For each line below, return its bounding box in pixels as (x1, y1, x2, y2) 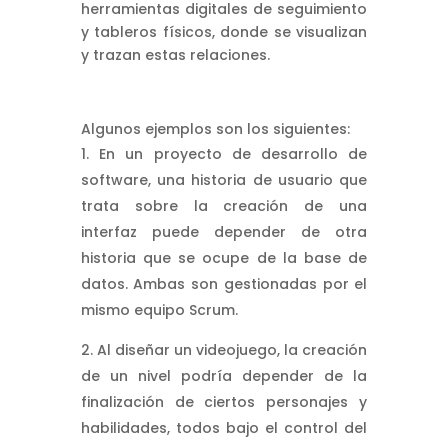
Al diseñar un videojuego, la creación (96, 339, 368, 360)
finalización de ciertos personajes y (80, 391, 368, 412)
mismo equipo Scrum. (80, 299, 238, 320)
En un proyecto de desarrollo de (98, 143, 368, 164)
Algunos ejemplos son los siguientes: (80, 118, 350, 139)
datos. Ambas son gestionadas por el (80, 273, 368, 294)
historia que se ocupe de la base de (80, 247, 368, 268)
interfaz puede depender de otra (80, 221, 368, 242)
